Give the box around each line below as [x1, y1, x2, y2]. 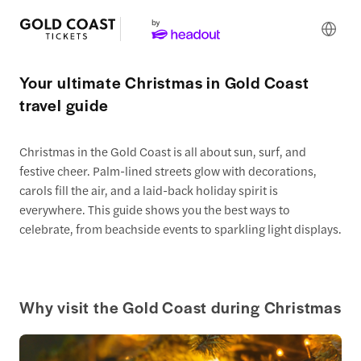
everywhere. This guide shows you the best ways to [19, 201, 290, 218]
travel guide [19, 93, 109, 116]
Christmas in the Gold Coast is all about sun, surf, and [19, 143, 306, 160]
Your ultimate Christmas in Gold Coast [19, 71, 309, 93]
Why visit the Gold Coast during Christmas [19, 296, 342, 319]
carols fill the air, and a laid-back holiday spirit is [19, 181, 278, 198]
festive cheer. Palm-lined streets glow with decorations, [19, 162, 317, 179]
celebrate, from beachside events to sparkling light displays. [19, 220, 342, 237]
